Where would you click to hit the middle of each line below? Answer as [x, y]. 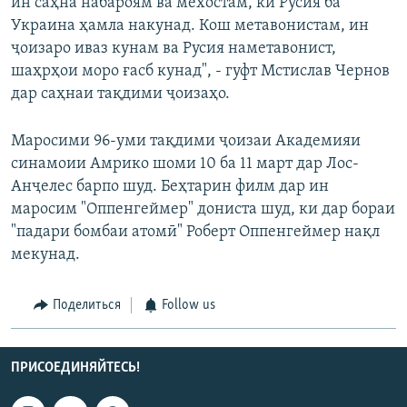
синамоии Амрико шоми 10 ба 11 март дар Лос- [185, 164]
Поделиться [86, 306]
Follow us [189, 306]
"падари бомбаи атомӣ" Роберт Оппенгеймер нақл [195, 233]
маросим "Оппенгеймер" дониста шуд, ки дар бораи [203, 210]
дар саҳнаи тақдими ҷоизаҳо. [120, 94]
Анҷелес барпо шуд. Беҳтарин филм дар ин [170, 187]
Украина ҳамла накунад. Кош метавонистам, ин [190, 26]
